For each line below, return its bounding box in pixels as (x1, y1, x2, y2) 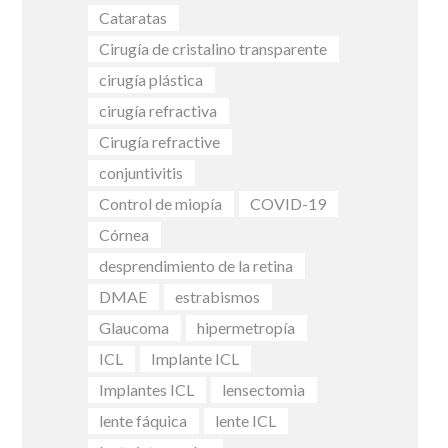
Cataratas (99, 8, 168, 28)
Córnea (99, 225, 150, 245)
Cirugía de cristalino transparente (99, 39, 328, 59)
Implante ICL (151, 349, 240, 369)
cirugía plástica (99, 70, 204, 90)
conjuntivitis (99, 163, 184, 183)
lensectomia (222, 380, 306, 400)
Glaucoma (99, 318, 170, 338)
